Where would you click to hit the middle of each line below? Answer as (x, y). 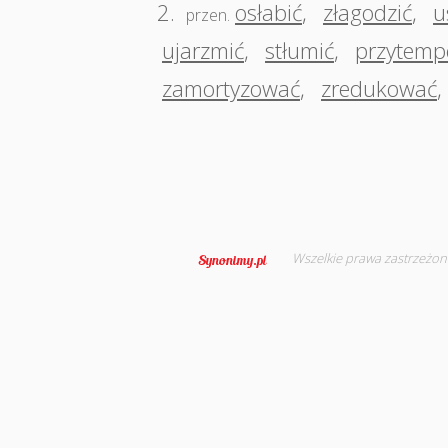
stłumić (299, 50)
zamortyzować (231, 88)
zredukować (379, 88)
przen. (208, 15)
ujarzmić (203, 50)
